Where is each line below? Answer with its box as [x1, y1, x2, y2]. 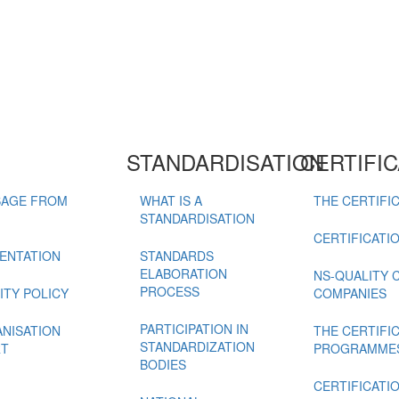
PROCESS [139, 282, 199, 300]
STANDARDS [139, 247, 214, 265]
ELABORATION [139, 265, 227, 282]
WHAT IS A [139, 191, 202, 209]
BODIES [139, 355, 186, 373]
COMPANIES [313, 284, 387, 302]
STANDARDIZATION [139, 338, 255, 355]
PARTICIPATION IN [139, 320, 248, 338]
